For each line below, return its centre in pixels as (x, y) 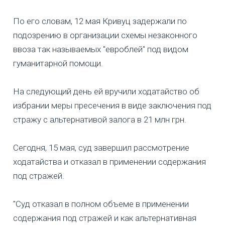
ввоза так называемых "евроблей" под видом (101, 49)
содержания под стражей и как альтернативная (105, 218)
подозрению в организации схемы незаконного (105, 35)
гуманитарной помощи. (58, 64)
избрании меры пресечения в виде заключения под (112, 106)
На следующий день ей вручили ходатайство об (106, 92)
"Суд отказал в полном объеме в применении (101, 204)
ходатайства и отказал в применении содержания (109, 162)
